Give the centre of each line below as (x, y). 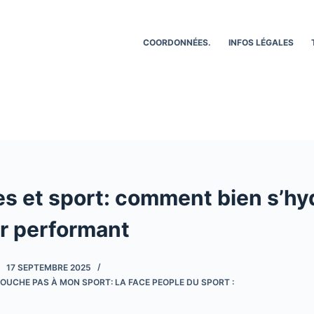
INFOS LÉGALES (261, 42)
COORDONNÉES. (177, 42)
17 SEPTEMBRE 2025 (49, 267)
